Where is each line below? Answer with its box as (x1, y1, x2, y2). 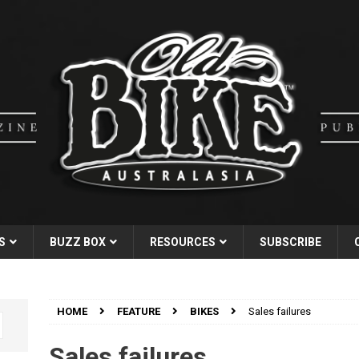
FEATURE (116, 305, 160, 317)
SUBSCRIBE (260, 235, 321, 248)
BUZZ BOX (50, 235, 106, 248)
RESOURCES (150, 235, 216, 248)
